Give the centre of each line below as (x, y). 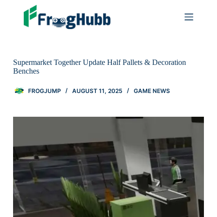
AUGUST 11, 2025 (97, 91)
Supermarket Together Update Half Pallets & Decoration (99, 62)
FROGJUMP (44, 91)
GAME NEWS (152, 91)
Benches (26, 71)
